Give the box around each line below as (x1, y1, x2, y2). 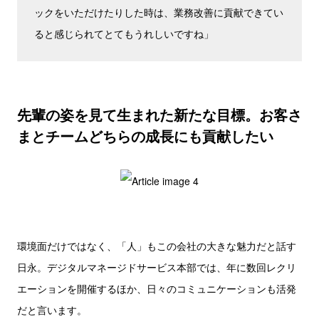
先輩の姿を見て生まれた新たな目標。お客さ (17, 104, 302, 125)
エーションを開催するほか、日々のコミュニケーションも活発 (17, 281, 296, 296)
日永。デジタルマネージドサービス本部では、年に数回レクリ (17, 260, 296, 274)
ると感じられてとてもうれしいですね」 (34, 26, 214, 41)
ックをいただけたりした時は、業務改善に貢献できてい (34, 5, 283, 19)
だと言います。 (17, 303, 87, 317)
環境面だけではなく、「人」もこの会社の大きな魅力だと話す (17, 239, 296, 253)
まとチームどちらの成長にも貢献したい (17, 125, 273, 146)
